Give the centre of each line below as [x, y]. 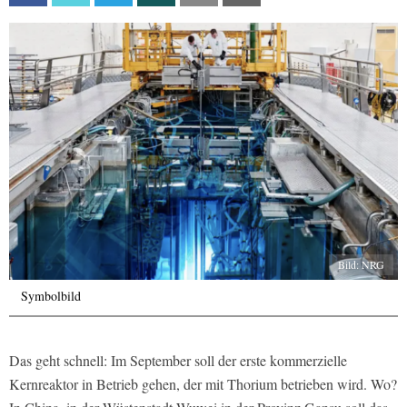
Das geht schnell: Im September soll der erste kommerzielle [178, 361]
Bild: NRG [361, 265]
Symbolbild [51, 296]
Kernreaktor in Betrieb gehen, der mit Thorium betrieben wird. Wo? [203, 384]
